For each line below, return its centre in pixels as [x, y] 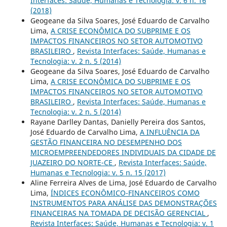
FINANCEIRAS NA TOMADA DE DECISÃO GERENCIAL [119, 213]
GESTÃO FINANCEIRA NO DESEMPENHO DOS [106, 142]
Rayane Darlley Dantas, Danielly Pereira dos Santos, [118, 122]
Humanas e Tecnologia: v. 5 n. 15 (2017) [98, 173]
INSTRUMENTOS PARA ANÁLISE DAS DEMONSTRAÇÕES [123, 203]
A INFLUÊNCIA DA [169, 132]
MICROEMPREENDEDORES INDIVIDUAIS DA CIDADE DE [123, 153]
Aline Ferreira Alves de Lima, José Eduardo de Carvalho [123, 183]
